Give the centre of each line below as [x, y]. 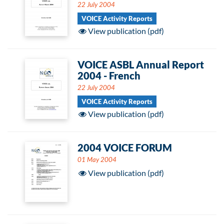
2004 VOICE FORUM [125, 147]
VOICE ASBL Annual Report [141, 64]
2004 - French [109, 75]
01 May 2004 [97, 159]
